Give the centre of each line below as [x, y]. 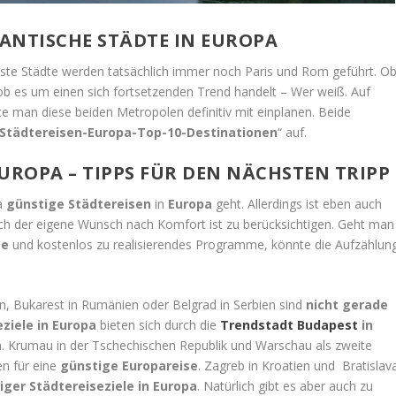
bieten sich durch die [159, 325]
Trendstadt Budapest [289, 325]
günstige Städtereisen [79, 203]
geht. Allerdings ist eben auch [297, 203]
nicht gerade [347, 305]
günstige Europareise [129, 366]
